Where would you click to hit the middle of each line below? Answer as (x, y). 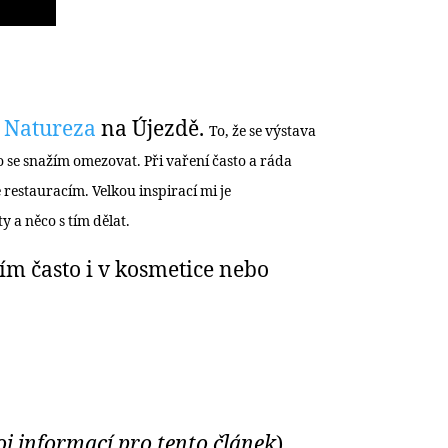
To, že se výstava (262, 132)
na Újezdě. (152, 130)
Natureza (50, 130)
